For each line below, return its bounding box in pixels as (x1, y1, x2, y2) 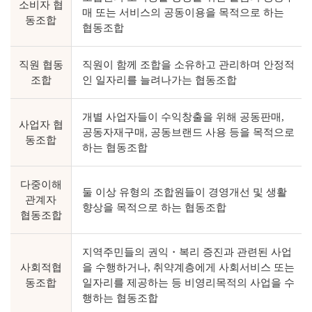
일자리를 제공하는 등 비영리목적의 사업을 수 (82, 277, 295, 288)
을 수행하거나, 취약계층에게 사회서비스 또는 (82, 262, 295, 273)
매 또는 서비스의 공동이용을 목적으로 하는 (82, 7, 284, 18)
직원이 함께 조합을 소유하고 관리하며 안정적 (82, 59, 295, 70)
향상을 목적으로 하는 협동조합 (82, 202, 226, 213)
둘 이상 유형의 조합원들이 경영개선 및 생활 (82, 187, 287, 198)
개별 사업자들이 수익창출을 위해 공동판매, (82, 111, 284, 123)
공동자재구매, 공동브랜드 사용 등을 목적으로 (82, 127, 295, 138)
